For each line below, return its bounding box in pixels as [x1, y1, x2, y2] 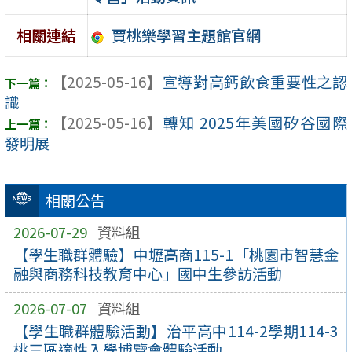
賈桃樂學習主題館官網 [111, 24, 261, 46]
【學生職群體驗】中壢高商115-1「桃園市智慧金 [13, 244, 339, 266]
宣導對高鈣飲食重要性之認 [162, 71, 347, 93]
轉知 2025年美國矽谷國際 [162, 112, 347, 134]
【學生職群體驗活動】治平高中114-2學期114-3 [13, 320, 339, 343]
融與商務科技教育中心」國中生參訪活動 [13, 262, 282, 285]
